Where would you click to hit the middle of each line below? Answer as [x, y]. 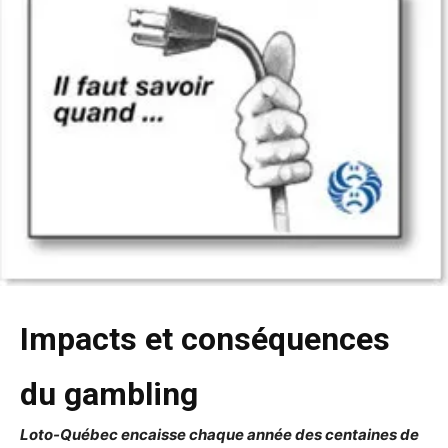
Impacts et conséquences [205, 339]
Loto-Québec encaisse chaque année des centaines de [219, 435]
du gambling [109, 394]
